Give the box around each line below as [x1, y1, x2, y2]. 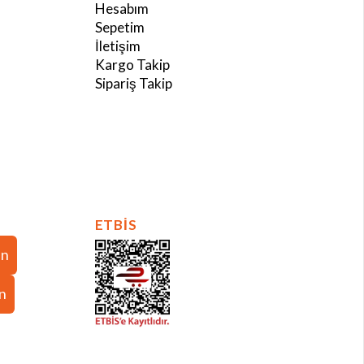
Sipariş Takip [94, 75, 172, 93]
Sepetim [94, 19, 145, 37]
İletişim [94, 37, 141, 55]
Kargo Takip [94, 56, 170, 74]
